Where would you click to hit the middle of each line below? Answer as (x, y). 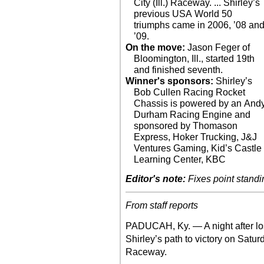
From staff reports (162, 206)
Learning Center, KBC (180, 159)
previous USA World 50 (183, 14)
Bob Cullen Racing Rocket (190, 92)
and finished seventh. (179, 70)
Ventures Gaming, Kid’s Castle (198, 148)
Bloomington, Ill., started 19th (194, 59)
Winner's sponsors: (169, 81)
